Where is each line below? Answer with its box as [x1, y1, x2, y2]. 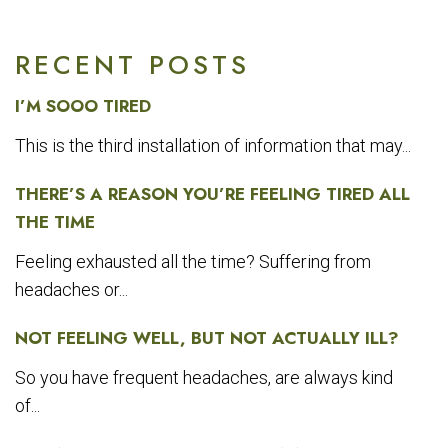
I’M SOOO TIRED [15, 94, 151, 119]
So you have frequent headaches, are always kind [15, 367, 393, 389]
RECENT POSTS [15, 46, 250, 85]
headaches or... [15, 279, 128, 301]
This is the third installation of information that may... [15, 135, 411, 157]
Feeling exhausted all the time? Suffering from [15, 251, 371, 273]
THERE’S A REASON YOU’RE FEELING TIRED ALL [15, 182, 410, 207]
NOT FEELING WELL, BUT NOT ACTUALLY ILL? [15, 326, 399, 351]
